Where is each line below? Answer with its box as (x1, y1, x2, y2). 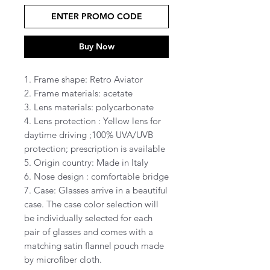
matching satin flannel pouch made (24, 239, 164, 251)
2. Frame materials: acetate (24, 87, 133, 99)
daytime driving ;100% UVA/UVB (24, 128, 153, 140)
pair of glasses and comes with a (24, 225, 153, 237)
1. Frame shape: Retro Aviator (24, 73, 143, 85)
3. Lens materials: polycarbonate (24, 101, 154, 113)
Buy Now (78, 40, 115, 52)
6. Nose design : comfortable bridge (24, 170, 169, 182)
